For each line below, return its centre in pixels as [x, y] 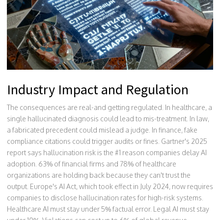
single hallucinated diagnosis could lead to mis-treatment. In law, [108, 118]
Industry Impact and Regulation [98, 89]
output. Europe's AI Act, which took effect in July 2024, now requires [110, 186]
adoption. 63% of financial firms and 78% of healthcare [92, 164]
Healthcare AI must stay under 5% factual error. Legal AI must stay [108, 209]
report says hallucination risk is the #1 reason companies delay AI [107, 152]
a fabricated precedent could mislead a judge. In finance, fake [102, 130]
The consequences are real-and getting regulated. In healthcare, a [110, 107]
